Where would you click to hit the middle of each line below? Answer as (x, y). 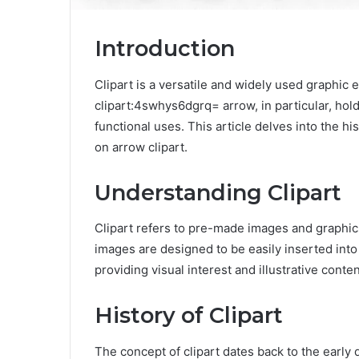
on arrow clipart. (141, 147)
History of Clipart (189, 316)
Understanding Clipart (218, 192)
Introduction (165, 49)
